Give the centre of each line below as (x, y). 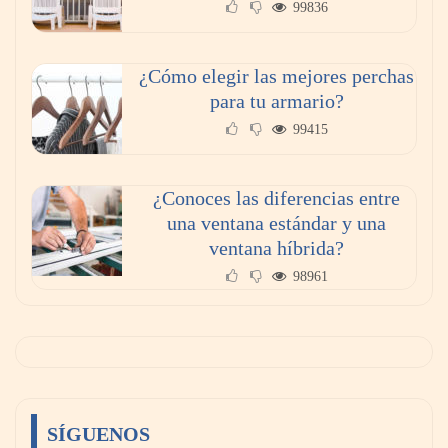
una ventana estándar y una (276, 223)
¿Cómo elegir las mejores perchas (276, 76)
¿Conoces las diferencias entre (276, 198)
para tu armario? (276, 101)
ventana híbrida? (276, 248)
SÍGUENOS (98, 434)
